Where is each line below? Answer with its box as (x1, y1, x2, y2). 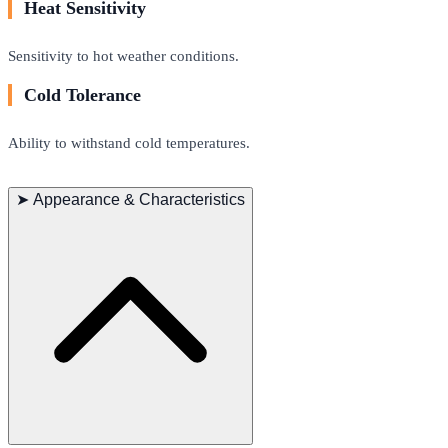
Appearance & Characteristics (33, 191, 245, 209)
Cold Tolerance (24, 85, 141, 106)
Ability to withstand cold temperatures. (8, 134, 250, 152)
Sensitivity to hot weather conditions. (8, 47, 239, 65)
